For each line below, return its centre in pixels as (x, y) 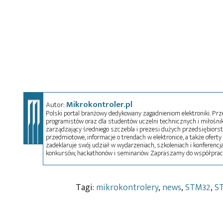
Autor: (56, 105)
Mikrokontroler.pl (99, 104)
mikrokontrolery (127, 187)
